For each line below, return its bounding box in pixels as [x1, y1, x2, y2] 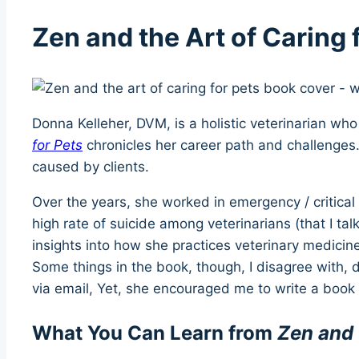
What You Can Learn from [32, 321, 277, 345]
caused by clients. [32, 159, 149, 175]
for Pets [32, 137, 83, 154]
